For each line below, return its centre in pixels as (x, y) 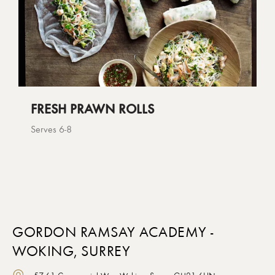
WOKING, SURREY (71, 251)
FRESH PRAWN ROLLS (92, 108)
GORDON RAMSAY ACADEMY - (113, 232)
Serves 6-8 (51, 129)
